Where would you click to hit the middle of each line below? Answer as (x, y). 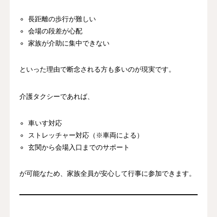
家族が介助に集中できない (69, 43)
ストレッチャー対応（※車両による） (86, 135)
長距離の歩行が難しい (62, 19)
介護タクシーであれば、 (57, 96)
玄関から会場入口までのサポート (79, 147)
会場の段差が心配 (55, 31)
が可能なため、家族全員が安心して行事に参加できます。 (108, 173)
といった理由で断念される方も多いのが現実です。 (97, 69)
